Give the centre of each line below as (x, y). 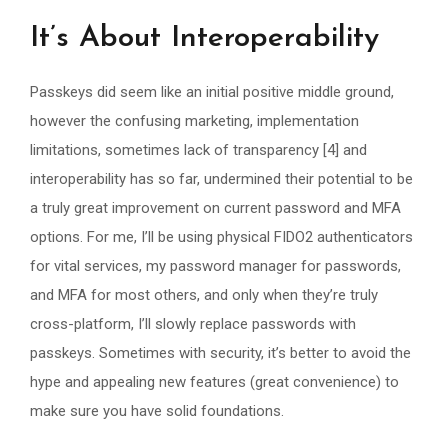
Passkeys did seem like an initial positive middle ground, (212, 91)
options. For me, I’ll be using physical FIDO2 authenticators (221, 236)
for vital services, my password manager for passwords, (215, 265)
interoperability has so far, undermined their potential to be (221, 178)
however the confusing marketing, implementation (194, 120)
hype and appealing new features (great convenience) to (214, 381)
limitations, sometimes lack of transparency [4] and (198, 149)
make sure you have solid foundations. (157, 410)
